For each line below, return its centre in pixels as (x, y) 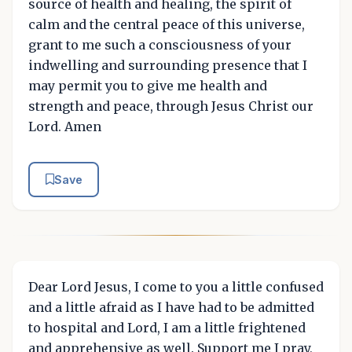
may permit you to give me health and (148, 85)
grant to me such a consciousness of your (160, 44)
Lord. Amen (65, 126)
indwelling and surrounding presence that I (168, 65)
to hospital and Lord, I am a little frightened (167, 328)
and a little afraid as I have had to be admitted (171, 308)
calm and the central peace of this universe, (167, 24)
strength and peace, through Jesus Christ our (171, 106)
